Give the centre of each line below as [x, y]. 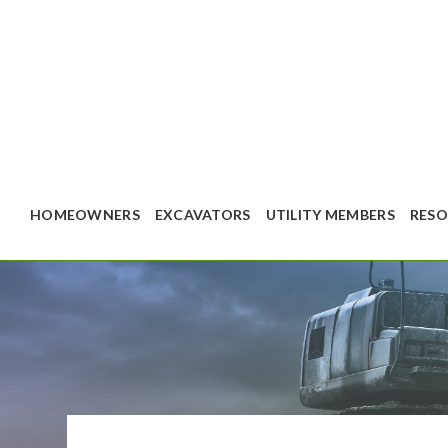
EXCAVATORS [202, 214]
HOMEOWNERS [85, 214]
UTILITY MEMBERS [330, 214]
